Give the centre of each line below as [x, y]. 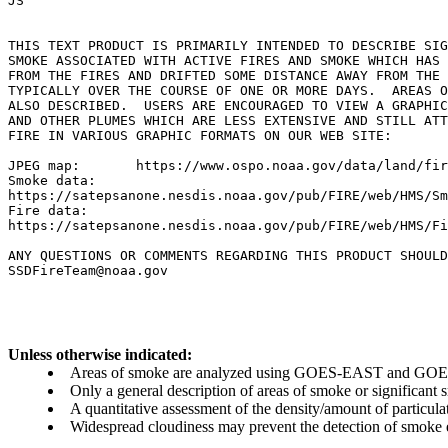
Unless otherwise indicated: [100, 354]
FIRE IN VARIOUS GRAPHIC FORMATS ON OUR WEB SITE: [200, 135]
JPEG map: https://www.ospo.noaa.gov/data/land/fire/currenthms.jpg [44, 165]
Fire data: [48, 210]
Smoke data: [52, 180]
